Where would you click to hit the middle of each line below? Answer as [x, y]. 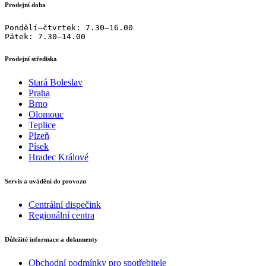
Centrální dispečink [65, 205]
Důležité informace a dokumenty [51, 240]
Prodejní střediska [31, 59]
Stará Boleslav [56, 83]
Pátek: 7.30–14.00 [45, 36]
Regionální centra [61, 216]
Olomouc [46, 115]
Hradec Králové [58, 157]
